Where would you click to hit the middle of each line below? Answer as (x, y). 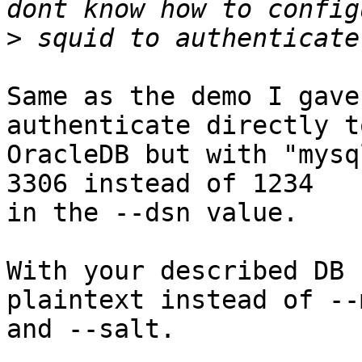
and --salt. (91, 329)
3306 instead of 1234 (160, 184)
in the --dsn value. (152, 213)
